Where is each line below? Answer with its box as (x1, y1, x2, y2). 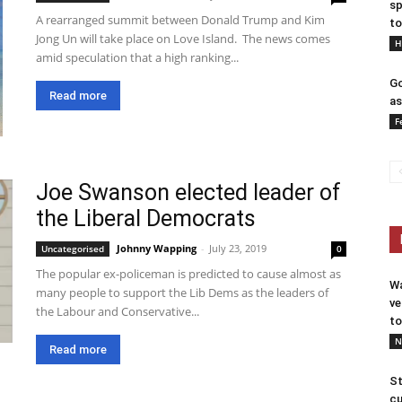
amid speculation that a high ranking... (36, 49, 239, 66)
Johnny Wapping (117, 241, 197, 255)
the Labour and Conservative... (36, 303, 199, 319)
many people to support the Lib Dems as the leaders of (36, 284, 328, 301)
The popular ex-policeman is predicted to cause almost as (36, 266, 341, 282)
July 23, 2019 (209, 241, 267, 255)
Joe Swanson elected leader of (36, 179, 341, 205)
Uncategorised (41, 242, 104, 255)
